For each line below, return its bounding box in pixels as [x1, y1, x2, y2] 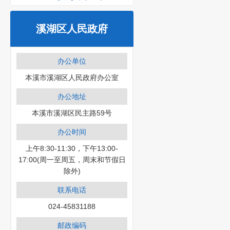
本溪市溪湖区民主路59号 [32, 109, 112, 117]
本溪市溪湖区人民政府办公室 [25, 73, 119, 82]
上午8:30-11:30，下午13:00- [26, 144, 118, 152]
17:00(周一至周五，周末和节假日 [18, 156, 126, 164]
